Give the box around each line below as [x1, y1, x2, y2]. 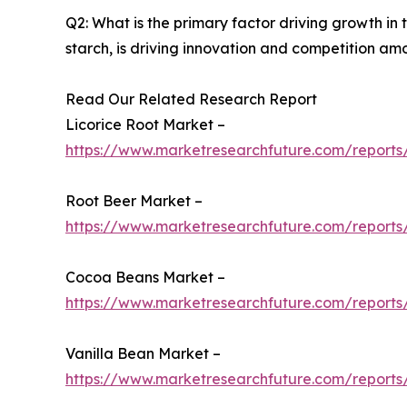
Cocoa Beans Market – [65, 267, 225, 286]
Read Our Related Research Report [65, 89, 317, 108]
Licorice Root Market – [65, 114, 225, 134]
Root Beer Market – [65, 191, 203, 210]
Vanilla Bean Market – [65, 343, 221, 362]
